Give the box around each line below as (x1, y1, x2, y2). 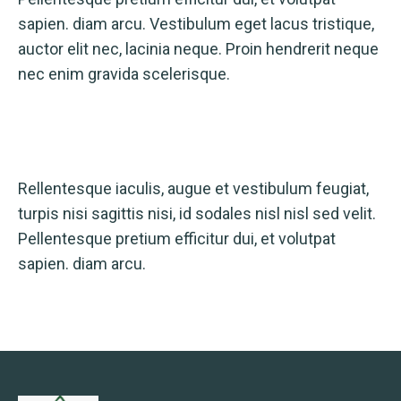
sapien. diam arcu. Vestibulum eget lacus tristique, (18, 14, 374, 33)
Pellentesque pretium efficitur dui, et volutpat (18, 229, 336, 248)
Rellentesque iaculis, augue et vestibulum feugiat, (18, 179, 369, 198)
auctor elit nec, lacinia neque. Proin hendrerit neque (18, 39, 379, 58)
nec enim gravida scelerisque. (18, 64, 230, 83)
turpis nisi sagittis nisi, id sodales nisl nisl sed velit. (18, 204, 376, 223)
